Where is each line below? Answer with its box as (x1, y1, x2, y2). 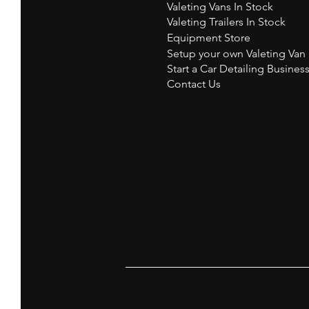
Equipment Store (167, 31, 250, 45)
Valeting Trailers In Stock (167, 15, 286, 29)
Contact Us (167, 77, 221, 91)
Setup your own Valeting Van (167, 47, 306, 61)
